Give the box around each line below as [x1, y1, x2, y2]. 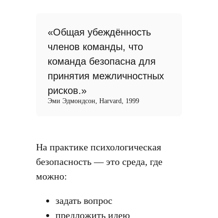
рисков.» [48, 85, 87, 96]
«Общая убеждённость [48, 27, 151, 37]
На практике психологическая [36, 142, 161, 152]
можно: [36, 171, 67, 182]
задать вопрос [55, 195, 112, 206]
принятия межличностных [48, 71, 164, 81]
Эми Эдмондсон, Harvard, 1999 [48, 97, 139, 105]
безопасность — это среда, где [36, 156, 163, 167]
